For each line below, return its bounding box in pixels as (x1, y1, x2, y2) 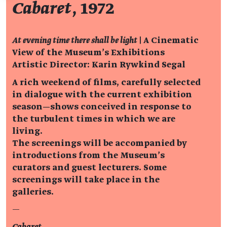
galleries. (12, 187, 54, 197)
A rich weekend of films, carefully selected (12, 78, 201, 87)
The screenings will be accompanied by (12, 138, 187, 148)
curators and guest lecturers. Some (12, 163, 167, 172)
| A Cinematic (137, 35, 199, 45)
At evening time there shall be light (12, 35, 137, 45)
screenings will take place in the (12, 175, 160, 184)
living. (12, 126, 43, 136)
